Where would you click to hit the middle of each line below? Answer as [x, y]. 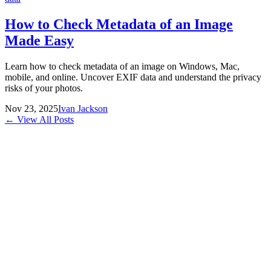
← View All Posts [39, 119]
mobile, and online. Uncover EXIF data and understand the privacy [133, 77]
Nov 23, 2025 [31, 108]
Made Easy [39, 40]
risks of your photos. [44, 88]
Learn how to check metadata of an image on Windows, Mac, [122, 66]
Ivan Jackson [83, 108]
